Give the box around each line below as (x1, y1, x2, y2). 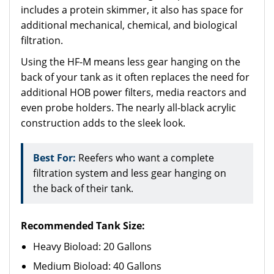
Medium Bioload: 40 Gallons (33, 259, 161, 273)
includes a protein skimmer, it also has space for (21, 3, 243, 17)
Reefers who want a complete (76, 151, 214, 165)
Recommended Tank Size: (21, 219, 145, 232)
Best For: (33, 151, 76, 165)
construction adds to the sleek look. (21, 116, 185, 130)
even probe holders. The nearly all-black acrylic (21, 101, 236, 114)
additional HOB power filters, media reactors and (21, 86, 246, 99)
